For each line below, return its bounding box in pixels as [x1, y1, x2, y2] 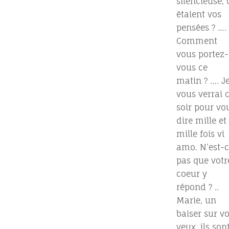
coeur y [176, 168, 207, 179]
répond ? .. [176, 181, 219, 192]
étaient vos [176, 9, 221, 19]
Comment [176, 35, 217, 46]
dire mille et [176, 115, 226, 126]
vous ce [176, 62, 208, 73]
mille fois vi [176, 128, 224, 139]
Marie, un [176, 195, 216, 205]
